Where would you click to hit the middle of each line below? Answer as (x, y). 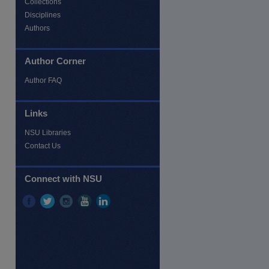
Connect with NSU (63, 178)
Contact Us (43, 146)
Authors (37, 28)
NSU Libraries (48, 133)
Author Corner (55, 61)
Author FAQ (43, 80)
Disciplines (43, 15)
